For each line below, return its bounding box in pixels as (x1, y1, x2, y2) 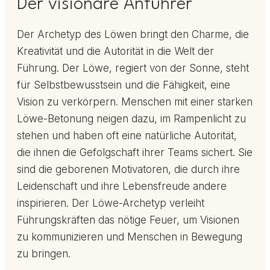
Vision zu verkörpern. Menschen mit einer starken (17, 96, 253, 108)
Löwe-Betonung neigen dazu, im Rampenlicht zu (17, 113, 246, 125)
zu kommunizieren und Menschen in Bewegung (17, 231, 242, 243)
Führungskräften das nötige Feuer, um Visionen (17, 214, 239, 227)
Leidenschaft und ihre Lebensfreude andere (17, 180, 227, 193)
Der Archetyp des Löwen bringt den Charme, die (17, 28, 249, 41)
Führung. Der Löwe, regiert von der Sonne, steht (17, 62, 249, 75)
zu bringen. (17, 248, 71, 260)
